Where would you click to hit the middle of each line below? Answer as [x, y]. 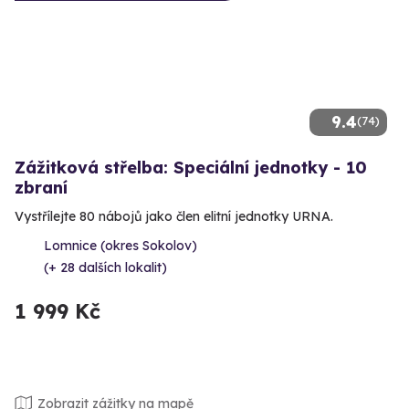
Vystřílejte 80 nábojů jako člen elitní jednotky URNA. [174, 217]
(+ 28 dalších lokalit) [105, 268]
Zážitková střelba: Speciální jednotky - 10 [191, 168]
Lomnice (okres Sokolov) [121, 246]
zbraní [41, 188]
